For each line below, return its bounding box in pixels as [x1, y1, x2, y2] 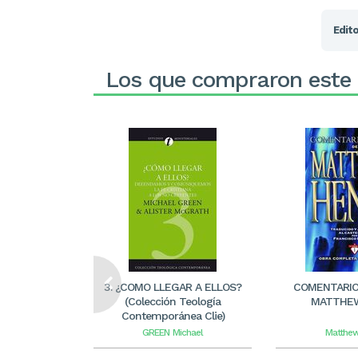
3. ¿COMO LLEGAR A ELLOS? [104, 280, 241, 293]
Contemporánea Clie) [121, 309, 225, 322]
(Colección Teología [125, 295, 221, 308]
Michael [173, 327, 203, 338]
